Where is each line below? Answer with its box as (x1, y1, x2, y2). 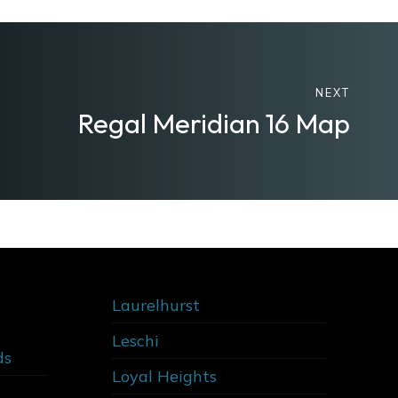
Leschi (111, 330, 159, 352)
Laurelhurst (111, 295, 200, 316)
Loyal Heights (111, 366, 217, 387)
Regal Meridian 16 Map (77, 106, 350, 141)
